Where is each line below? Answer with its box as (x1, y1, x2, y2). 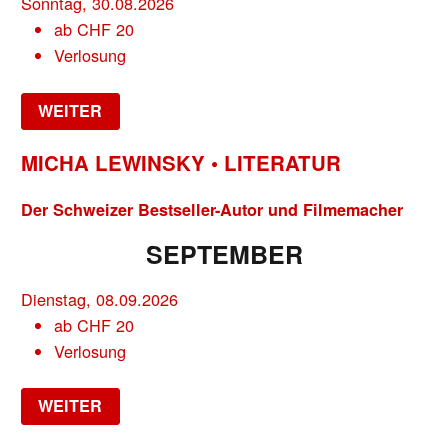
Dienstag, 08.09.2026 (21, 286, 179, 311)
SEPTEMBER (145, 235, 303, 272)
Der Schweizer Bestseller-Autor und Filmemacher (21, 197, 404, 221)
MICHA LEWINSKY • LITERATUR (21, 148, 342, 178)
